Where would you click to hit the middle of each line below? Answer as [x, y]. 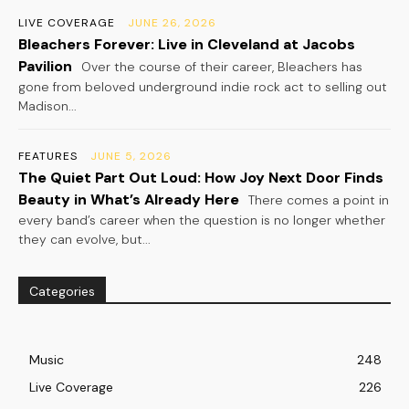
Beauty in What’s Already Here [129, 200]
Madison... [47, 106]
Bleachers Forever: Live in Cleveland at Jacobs [187, 45]
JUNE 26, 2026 [172, 23]
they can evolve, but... [84, 240]
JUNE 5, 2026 [131, 157]
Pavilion [45, 67]
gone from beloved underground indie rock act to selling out [203, 87]
